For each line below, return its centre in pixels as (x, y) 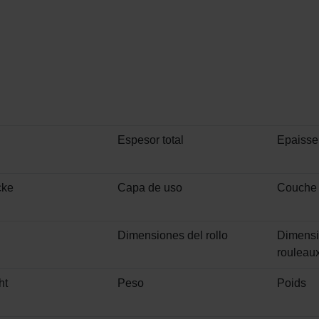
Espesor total (151, 140)
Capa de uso (150, 188)
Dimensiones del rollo (173, 236)
